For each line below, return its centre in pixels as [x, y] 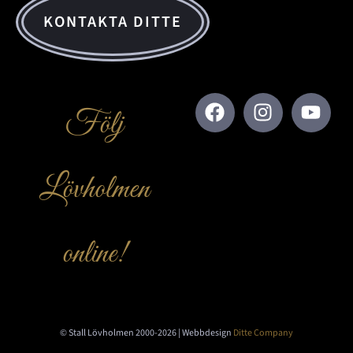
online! [94, 254]
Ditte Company [263, 333]
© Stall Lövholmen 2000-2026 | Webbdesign [147, 333]
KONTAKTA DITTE [113, 22]
